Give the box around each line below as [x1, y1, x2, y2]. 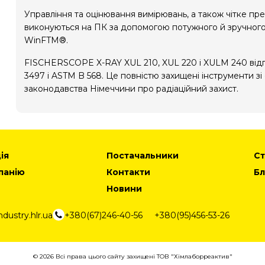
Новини [106, 183, 143, 194]
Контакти [106, 167, 151, 177]
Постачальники [106, 150, 179, 161]
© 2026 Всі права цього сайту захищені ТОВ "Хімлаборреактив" [33, 253, 232, 260]
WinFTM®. [24, 35, 68, 46]
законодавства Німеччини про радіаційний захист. [24, 83, 238, 94]
